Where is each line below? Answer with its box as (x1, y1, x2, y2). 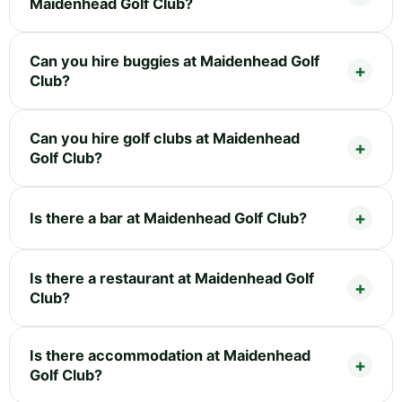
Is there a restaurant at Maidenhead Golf (30, 268, 314, 287)
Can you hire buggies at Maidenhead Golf (30, 51, 319, 70)
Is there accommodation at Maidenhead (30, 345, 310, 364)
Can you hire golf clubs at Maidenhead (30, 128, 300, 147)
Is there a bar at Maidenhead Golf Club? (30, 208, 307, 227)
